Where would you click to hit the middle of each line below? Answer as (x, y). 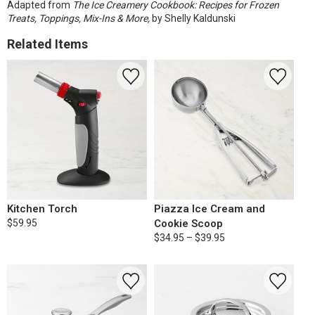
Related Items (47, 44)
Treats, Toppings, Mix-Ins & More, (78, 18)
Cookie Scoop (188, 224)
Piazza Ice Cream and (210, 209)
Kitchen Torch (42, 209)
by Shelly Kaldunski (193, 18)
